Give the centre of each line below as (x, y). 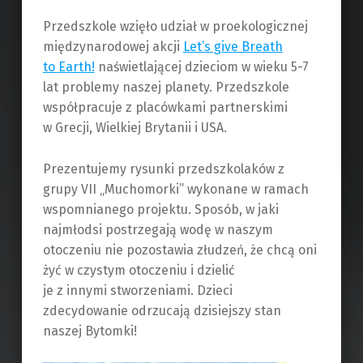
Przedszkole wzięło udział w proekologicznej (175, 27)
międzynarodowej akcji (113, 47)
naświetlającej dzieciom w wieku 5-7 (201, 67)
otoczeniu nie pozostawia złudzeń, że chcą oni (179, 250)
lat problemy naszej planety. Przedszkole (166, 88)
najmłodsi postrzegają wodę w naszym (158, 230)
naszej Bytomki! (90, 331)
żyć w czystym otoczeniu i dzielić (139, 271)
